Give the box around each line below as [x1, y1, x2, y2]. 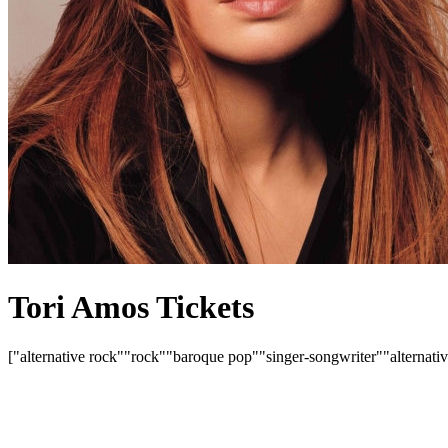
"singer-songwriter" [259, 347, 383, 365]
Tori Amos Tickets [8, 289, 254, 326]
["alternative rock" [8, 347, 124, 365]
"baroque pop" [166, 347, 259, 365]
